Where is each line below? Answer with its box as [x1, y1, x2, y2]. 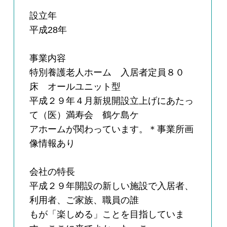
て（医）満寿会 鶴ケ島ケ [29, 110, 139, 121]
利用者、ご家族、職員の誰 [29, 195, 139, 206]
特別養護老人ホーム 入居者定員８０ [29, 67, 185, 78]
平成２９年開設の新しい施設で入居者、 [29, 181, 194, 192]
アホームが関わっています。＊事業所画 [29, 124, 194, 135]
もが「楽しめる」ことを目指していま [29, 209, 185, 220]
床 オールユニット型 [29, 82, 121, 92]
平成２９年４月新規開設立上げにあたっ [29, 96, 194, 106]
